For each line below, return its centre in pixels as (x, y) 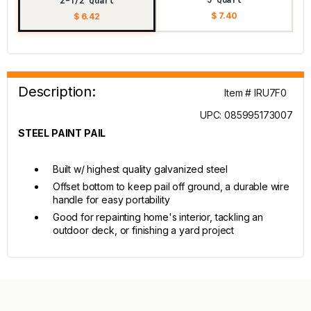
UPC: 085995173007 (246, 115)
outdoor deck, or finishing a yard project (144, 230)
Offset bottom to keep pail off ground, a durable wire (171, 186)
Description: (57, 92)
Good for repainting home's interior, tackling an (158, 217)
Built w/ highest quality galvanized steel (141, 169)
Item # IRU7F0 (255, 93)
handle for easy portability (111, 200)
